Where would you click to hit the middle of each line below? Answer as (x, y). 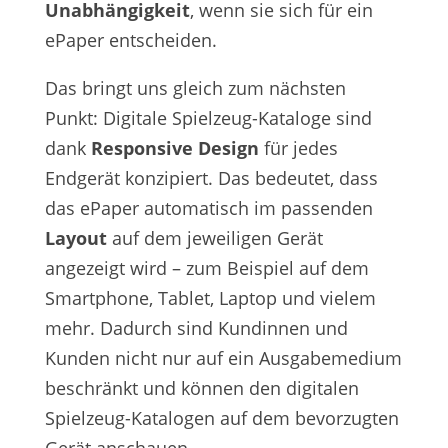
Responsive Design (174, 148)
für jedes (298, 148)
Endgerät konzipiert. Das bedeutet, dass (211, 178)
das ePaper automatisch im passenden (208, 208)
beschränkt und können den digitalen (201, 388)
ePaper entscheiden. (130, 40)
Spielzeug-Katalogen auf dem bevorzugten (221, 418)
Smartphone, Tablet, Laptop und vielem (210, 298)
